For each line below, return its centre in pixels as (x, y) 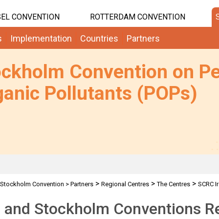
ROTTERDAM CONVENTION (137, 17)
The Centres (173, 184)
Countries (99, 38)
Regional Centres (125, 184)
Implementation (41, 38)
